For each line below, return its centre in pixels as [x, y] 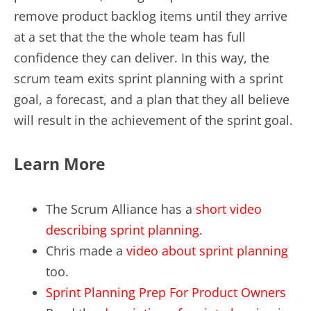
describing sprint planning [123, 230]
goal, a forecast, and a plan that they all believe [152, 99]
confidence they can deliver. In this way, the [142, 57]
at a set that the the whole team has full [130, 36]
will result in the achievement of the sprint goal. [153, 120]
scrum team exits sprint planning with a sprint [149, 78]
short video [229, 209]
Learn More [60, 164]
